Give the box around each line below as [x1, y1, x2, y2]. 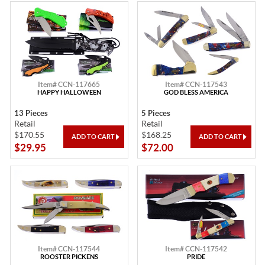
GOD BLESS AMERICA [164, 89, 228, 96]
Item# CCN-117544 [38, 244, 100, 253]
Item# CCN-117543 [165, 80, 227, 88]
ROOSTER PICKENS [40, 253, 98, 260]
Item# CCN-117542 [165, 244, 227, 253]
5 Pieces [141, 109, 170, 118]
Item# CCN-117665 [38, 80, 100, 88]
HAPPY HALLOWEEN [37, 89, 101, 96]
